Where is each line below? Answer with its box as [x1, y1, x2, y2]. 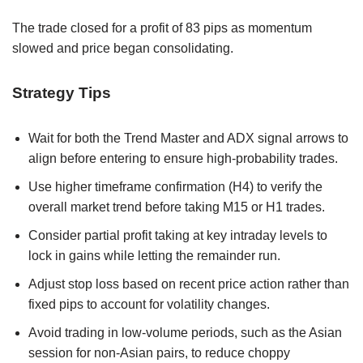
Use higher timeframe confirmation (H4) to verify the [28, 180, 322, 194]
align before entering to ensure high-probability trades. [28, 152, 338, 166]
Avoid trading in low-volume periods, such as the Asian [28, 326, 342, 340]
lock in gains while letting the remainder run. [28, 249, 280, 263]
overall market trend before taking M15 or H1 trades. [28, 200, 325, 215]
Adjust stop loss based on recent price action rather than [28, 277, 349, 292]
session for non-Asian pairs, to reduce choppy [28, 346, 290, 361]
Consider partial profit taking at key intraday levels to [28, 228, 327, 243]
